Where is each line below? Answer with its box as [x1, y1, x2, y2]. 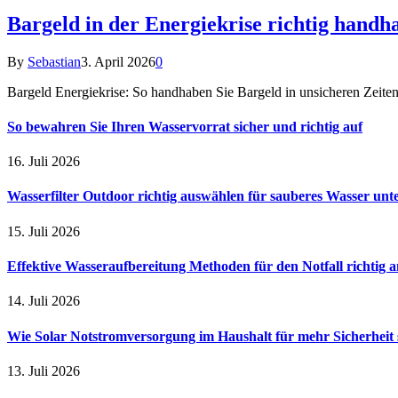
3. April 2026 [81, 53, 155, 69]
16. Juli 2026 [7, 154, 80, 170]
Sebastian [28, 53, 81, 69]
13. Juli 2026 [7, 362, 80, 378]
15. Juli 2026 [7, 223, 80, 239]
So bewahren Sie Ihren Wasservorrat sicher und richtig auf [7, 118, 362, 134]
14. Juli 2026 [7, 293, 80, 309]
